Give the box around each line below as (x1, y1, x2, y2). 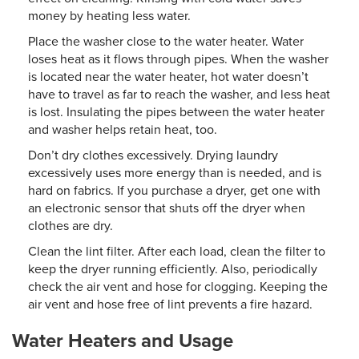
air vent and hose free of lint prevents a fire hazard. (28, 295, 313, 313)
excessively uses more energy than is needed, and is (28, 163, 321, 182)
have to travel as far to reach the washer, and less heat (28, 85, 330, 103)
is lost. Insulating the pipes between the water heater (28, 103, 325, 121)
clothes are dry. (28, 216, 113, 235)
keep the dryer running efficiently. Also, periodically (28, 260, 317, 278)
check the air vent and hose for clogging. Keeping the (28, 277, 328, 296)
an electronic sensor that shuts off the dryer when (28, 199, 305, 217)
